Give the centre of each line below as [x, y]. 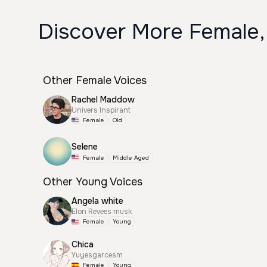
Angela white [97, 201]
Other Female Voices [95, 80]
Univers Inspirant [101, 110]
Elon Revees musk [102, 212]
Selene [85, 146]
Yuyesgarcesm [97, 255]
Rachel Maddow [103, 100]
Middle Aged [131, 157]
